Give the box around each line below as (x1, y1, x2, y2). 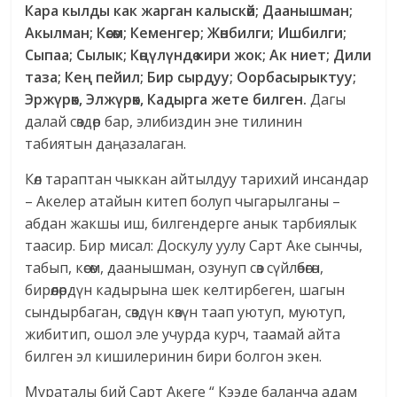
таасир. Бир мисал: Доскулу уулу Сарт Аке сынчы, (25, 236, 363, 256)
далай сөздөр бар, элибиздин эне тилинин (25, 112, 303, 132)
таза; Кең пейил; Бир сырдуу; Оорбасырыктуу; (25, 67, 357, 88)
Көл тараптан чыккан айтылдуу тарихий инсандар (25, 169, 370, 190)
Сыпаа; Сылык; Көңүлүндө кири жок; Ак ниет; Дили (25, 45, 372, 66)
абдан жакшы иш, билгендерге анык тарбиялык (25, 214, 358, 234)
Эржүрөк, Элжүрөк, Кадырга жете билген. (25, 90, 307, 110)
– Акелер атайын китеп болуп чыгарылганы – (25, 191, 341, 212)
